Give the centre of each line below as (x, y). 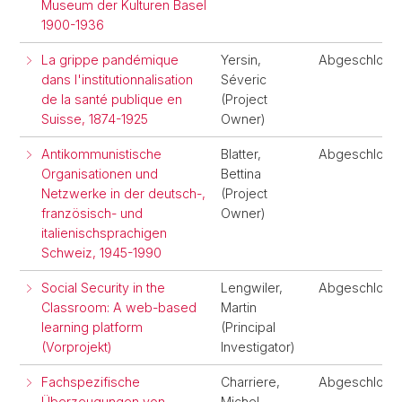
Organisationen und (100, 174)
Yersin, (241, 60)
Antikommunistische (101, 154)
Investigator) (258, 347)
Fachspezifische (91, 382)
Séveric (244, 79)
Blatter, (241, 154)
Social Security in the (103, 288)
